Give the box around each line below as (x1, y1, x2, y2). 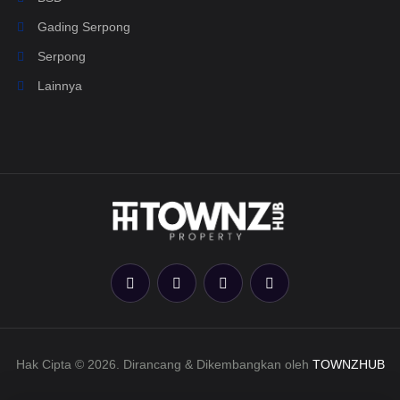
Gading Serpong (34, 20, 130, 35)
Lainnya (34, 79, 82, 94)
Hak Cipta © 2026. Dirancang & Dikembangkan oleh (15, 357, 312, 372)
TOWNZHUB (312, 357, 385, 372)
